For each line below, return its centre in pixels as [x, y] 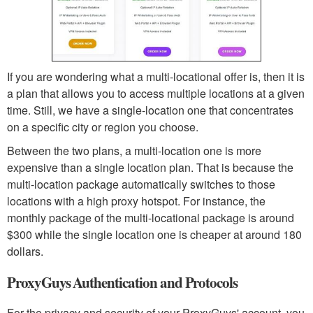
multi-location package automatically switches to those [141, 184]
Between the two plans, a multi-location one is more [134, 151]
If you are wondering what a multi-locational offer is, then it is [156, 77]
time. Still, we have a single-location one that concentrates [150, 110]
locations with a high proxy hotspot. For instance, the [136, 201]
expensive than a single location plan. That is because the [150, 168]
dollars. [25, 252]
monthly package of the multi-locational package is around [151, 218]
